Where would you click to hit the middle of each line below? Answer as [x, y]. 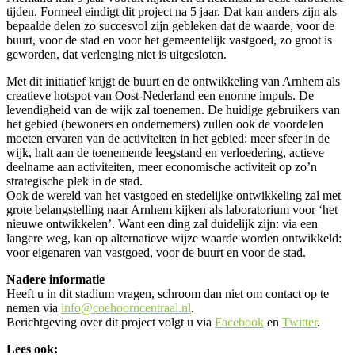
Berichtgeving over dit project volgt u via [111, 323]
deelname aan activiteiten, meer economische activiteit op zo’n [162, 167]
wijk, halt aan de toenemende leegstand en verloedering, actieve [165, 153]
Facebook [239, 323]
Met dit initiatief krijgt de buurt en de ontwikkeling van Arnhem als [173, 82]
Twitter [300, 323]
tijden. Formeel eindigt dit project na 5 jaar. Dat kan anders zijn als [172, 12]
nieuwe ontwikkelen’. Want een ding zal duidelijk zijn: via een [162, 224]
